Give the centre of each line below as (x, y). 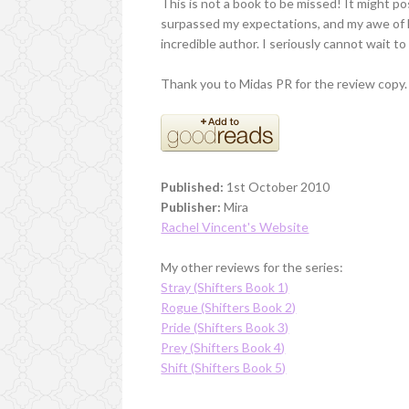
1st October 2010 (277, 186)
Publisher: (191, 206)
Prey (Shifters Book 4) (223, 347)
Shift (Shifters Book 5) (224, 367)
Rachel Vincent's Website (235, 226)
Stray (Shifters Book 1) (225, 287)
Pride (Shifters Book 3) (225, 327)
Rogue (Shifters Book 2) (229, 307)
